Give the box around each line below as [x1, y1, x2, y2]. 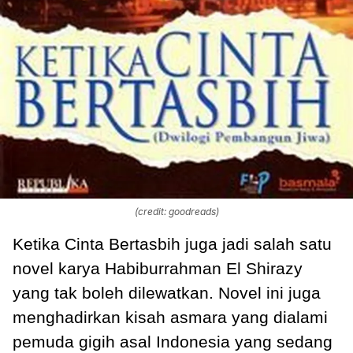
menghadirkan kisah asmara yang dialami [13, 308, 328, 327]
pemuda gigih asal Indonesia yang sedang [13, 333, 333, 351]
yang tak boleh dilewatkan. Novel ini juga [13, 284, 321, 303]
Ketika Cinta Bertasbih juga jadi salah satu [13, 235, 332, 254]
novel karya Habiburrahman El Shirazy [13, 259, 303, 278]
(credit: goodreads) [134, 206, 219, 218]
